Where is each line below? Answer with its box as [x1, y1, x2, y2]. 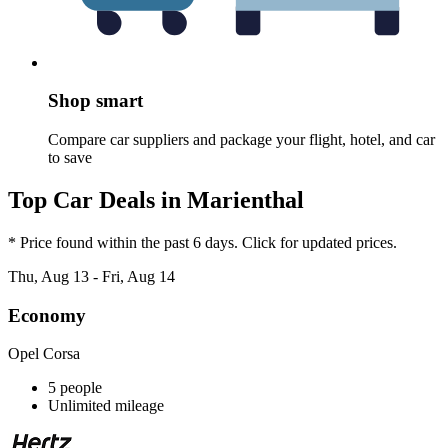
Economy [8, 304, 86, 326]
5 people [48, 379, 102, 397]
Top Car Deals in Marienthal [8, 186, 304, 213]
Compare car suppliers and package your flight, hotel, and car [48, 131, 435, 149]
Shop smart [48, 90, 143, 112]
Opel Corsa [8, 345, 80, 363]
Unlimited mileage [48, 397, 164, 415]
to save [48, 149, 92, 167]
